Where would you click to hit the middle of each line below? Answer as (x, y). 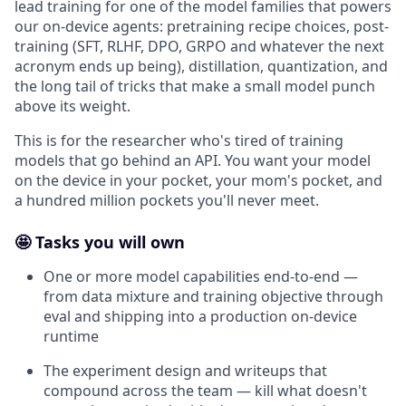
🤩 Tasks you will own (100, 242)
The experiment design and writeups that (185, 371)
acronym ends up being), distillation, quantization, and (201, 66)
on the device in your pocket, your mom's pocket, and (198, 180)
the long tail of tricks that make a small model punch (195, 86)
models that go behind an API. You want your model (193, 160)
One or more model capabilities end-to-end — (201, 276)
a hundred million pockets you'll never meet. (167, 200)
